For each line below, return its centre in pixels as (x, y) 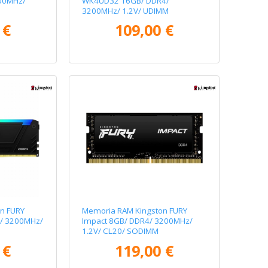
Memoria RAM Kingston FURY (135, 210)
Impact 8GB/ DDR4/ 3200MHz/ (138, 220)
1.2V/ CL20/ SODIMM (121, 231)
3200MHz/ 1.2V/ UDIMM (126, 10)
